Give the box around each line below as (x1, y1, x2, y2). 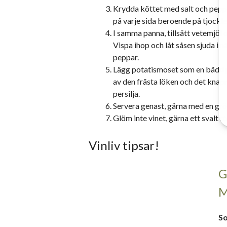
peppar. (113, 52, 139, 62)
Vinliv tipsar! (89, 138, 159, 153)
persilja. (113, 89, 140, 98)
